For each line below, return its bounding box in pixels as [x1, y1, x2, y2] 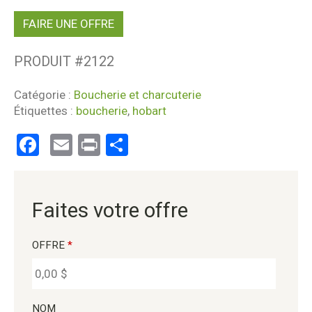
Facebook [39, 132, 132, 158]
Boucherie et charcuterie [74, 87, 201, 102]
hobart [132, 103, 166, 118]
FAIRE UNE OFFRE [23, 16, 114, 31]
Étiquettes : [14, 103, 76, 118]
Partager [128, 132, 213, 158]
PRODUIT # [14, 52, 84, 70]
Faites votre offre [31, 197, 188, 222]
